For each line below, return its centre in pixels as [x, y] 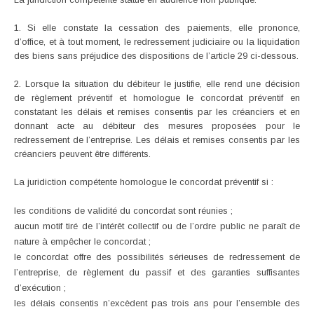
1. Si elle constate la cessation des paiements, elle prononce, [157, 27]
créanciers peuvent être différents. [82, 153]
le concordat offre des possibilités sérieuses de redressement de [157, 257]
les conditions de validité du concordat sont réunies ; [123, 210]
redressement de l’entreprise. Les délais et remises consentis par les [157, 139]
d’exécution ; [40, 287]
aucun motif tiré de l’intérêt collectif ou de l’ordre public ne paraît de [157, 226]
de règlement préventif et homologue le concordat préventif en [157, 97]
